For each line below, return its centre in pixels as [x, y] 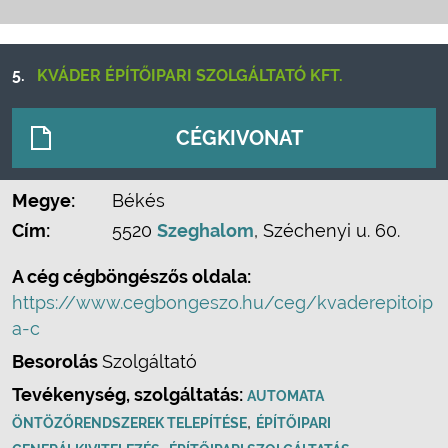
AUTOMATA [285, 396]
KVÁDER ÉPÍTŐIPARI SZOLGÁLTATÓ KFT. [190, 75]
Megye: [43, 200]
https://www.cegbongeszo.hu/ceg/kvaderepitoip [222, 302]
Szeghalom [205, 230]
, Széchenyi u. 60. [327, 230]
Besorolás [57, 361]
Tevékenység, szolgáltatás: [129, 394]
